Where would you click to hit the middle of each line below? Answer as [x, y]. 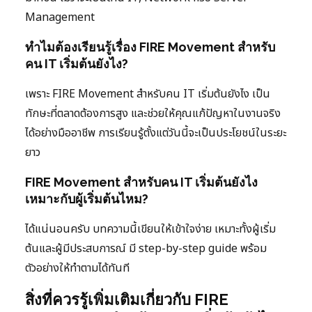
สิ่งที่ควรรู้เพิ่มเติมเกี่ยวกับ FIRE [127, 299]
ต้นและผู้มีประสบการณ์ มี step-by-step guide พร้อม [146, 248]
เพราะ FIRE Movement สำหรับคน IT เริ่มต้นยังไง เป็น [148, 94]
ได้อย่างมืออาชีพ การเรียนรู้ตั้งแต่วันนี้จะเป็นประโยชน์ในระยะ [156, 133]
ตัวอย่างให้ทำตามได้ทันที [77, 268]
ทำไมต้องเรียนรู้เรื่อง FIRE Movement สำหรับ [150, 47]
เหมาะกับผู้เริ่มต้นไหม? [87, 198]
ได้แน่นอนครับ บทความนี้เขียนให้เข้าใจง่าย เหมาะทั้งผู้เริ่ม [150, 229]
